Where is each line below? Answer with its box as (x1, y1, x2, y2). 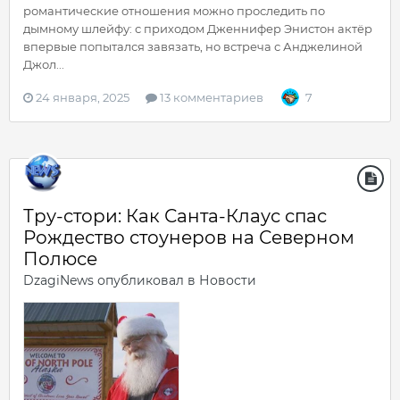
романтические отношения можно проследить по (23, 4, 325, 18)
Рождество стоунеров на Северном (23, 227, 354, 248)
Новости (199, 272, 256, 288)
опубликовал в (94, 272, 199, 288)
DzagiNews (23, 272, 94, 288)
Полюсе (23, 248, 97, 270)
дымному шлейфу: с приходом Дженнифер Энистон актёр (23, 21, 372, 36)
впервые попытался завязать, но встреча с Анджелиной (23, 39, 362, 54)
